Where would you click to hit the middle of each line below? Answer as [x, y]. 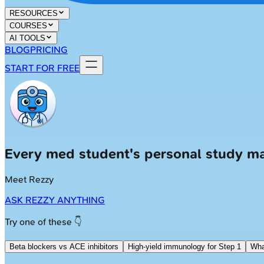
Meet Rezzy [29, 179]
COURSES [28, 26]
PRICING [49, 50]
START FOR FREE [42, 68]
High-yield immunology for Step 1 [184, 246]
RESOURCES [34, 13]
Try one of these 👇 [43, 222]
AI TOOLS [27, 38]
